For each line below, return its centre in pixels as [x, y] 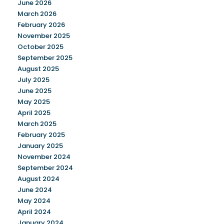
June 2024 [35, 189]
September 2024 [45, 167]
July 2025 [33, 79]
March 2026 [37, 13]
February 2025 [41, 134]
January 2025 [40, 145]
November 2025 [44, 35]
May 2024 [34, 200]
